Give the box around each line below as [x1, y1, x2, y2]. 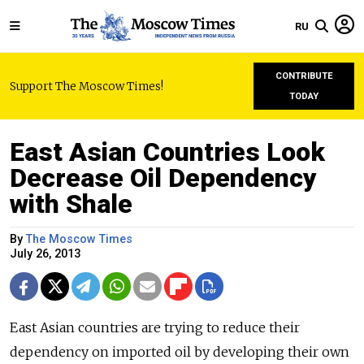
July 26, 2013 [10, 247, 80, 261]
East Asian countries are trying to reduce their [10, 319, 300, 336]
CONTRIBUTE [275, 71, 333, 81]
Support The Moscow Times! [10, 79, 163, 93]
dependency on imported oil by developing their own [10, 344, 349, 360]
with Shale [10, 188, 132, 219]
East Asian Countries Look [10, 136, 325, 167]
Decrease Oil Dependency [10, 162, 317, 193]
